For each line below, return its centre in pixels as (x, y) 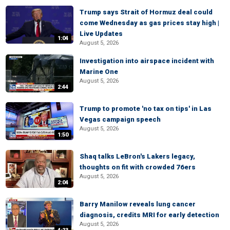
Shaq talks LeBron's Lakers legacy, (137, 156)
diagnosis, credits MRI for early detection (149, 215)
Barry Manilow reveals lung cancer (138, 204)
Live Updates (101, 34)
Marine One (99, 72)
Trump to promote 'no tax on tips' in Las (146, 109)
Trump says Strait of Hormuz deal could (146, 12)
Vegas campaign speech (120, 119)
